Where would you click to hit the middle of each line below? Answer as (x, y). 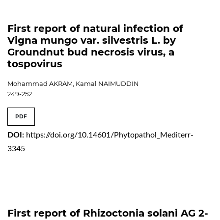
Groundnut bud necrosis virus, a (91, 52)
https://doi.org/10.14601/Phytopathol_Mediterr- (110, 135)
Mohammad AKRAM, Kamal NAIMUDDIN (73, 83)
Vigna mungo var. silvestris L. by (92, 40)
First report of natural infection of (95, 28)
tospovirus (35, 64)
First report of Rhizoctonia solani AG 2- (108, 213)
